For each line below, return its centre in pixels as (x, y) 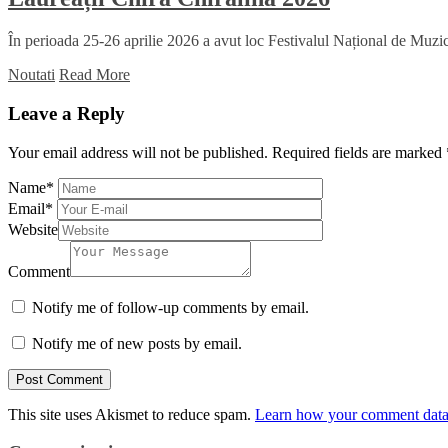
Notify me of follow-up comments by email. (170, 307)
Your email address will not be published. (138, 152)
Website (33, 229)
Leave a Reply (66, 113)
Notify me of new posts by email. (137, 343)
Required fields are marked (359, 152)
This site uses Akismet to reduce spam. (131, 414)
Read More (94, 75)
